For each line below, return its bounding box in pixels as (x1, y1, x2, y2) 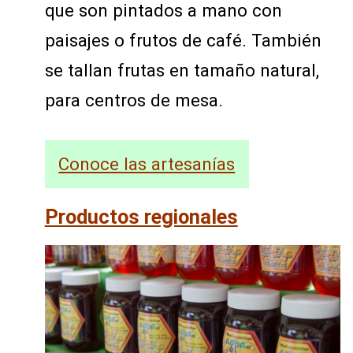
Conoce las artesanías (58, 154, 236, 175)
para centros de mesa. (44, 89, 223, 110)
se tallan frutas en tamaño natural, (44, 59, 319, 80)
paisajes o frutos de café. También (44, 29, 321, 50)
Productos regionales (44, 205, 238, 229)
